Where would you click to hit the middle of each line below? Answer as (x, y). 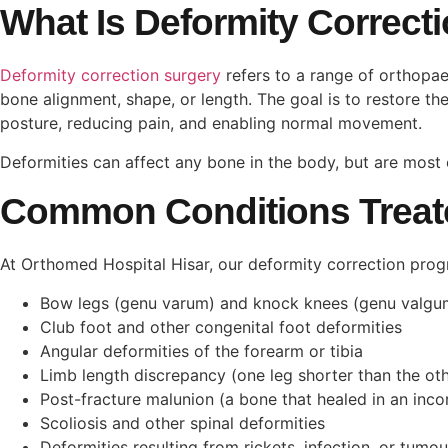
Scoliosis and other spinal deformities (185, 422)
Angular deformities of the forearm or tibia (201, 350)
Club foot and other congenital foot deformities (223, 326)
